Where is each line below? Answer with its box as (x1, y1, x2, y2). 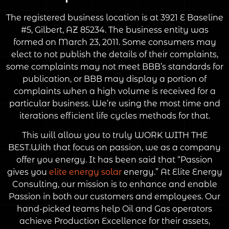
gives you (7, 167, 49, 177)
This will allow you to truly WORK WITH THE (21, 130, 208, 141)
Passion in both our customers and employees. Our (9, 192, 220, 202)
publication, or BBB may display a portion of (22, 74, 207, 84)
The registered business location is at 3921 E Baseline (6, 12, 223, 22)
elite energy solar (49, 167, 122, 177)
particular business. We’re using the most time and (9, 98, 220, 108)
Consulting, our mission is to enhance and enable (12, 179, 217, 190)
